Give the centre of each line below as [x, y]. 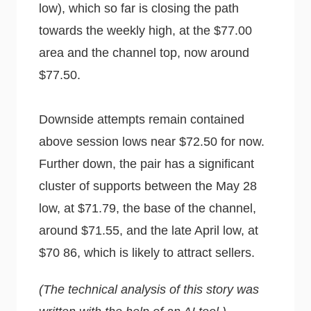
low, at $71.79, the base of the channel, [148, 208]
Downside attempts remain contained [142, 119]
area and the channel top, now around [144, 52]
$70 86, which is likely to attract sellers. [147, 252]
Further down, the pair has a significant [146, 163]
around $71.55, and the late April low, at [149, 230]
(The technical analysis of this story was [149, 290]
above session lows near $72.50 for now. [152, 141]
